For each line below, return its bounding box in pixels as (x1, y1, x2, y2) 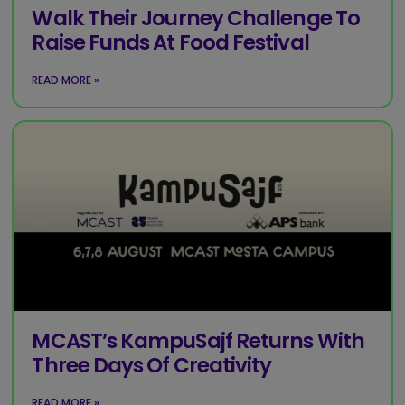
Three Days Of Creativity (32, 350, 272, 380)
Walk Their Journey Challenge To (32, 3, 360, 33)
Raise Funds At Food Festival (32, 27, 309, 57)
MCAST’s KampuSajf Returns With (32, 325, 364, 355)
